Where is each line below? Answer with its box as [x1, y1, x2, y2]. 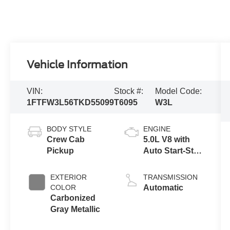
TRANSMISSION [143, 172, 198, 181]
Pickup [47, 146, 74, 155]
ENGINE [143, 124, 170, 133]
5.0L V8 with [143, 135, 190, 144]
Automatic [143, 183, 183, 192]
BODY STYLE [47, 124, 92, 133]
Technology [143, 157, 189, 166]
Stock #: [114, 86, 144, 95]
